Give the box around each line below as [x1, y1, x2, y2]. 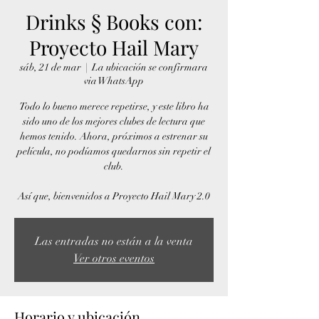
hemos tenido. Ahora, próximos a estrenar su [20, 130, 208, 142]
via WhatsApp [84, 75, 144, 87]
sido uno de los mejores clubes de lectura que [23, 115, 205, 127]
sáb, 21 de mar [20, 61, 81, 73]
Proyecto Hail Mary [29, 34, 199, 61]
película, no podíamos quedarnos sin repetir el [17, 145, 211, 157]
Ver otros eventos [73, 251, 155, 266]
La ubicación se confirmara [92, 61, 208, 73]
